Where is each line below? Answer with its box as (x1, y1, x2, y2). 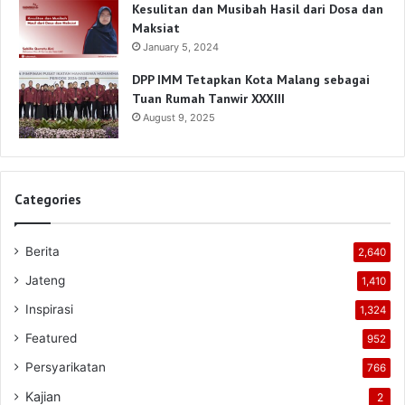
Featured (25, 331, 77, 346)
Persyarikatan (25, 360, 106, 375)
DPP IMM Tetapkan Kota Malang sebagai (132, 71, 370, 89)
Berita (25, 244, 60, 259)
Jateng (25, 273, 65, 288)
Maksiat (132, 19, 180, 36)
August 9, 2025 (143, 111, 215, 125)
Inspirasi (25, 302, 73, 317)
